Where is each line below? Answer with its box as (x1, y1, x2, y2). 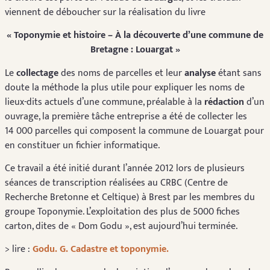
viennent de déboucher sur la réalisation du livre (5, 4, 206, 20)
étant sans (216, 64, 262, 81)
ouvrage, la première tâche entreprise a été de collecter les (5, 108, 247, 125)
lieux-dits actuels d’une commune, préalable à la (5, 93, 204, 110)
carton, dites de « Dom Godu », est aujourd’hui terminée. (5, 218, 237, 235)
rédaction (204, 93, 244, 110)
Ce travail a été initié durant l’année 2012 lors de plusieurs (5, 160, 245, 177)
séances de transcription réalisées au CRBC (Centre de (5, 175, 228, 192)
